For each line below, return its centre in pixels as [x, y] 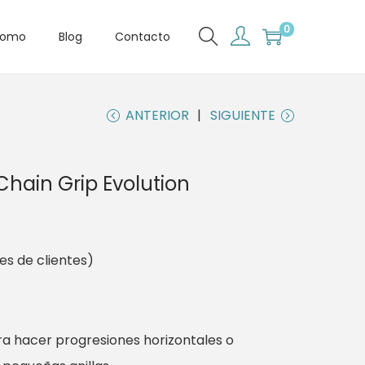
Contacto [143, 37]
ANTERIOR [157, 115]
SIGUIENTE [243, 115]
